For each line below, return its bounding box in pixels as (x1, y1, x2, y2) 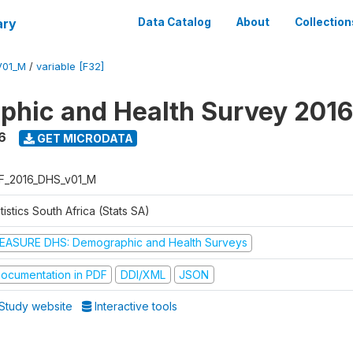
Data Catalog (138, 16, 211, 28)
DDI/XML (120, 267, 165, 281)
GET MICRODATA (34, 131, 133, 145)
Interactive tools (91, 299, 178, 313)
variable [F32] (36, 61, 104, 72)
